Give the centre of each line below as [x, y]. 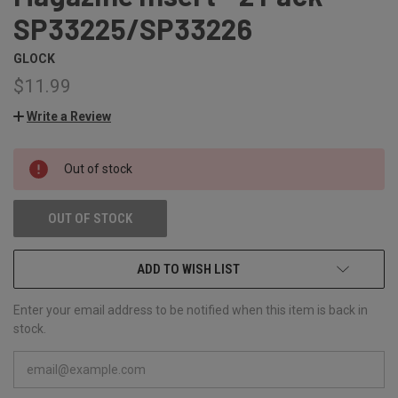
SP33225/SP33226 [133, 28]
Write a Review [69, 116]
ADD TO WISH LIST [188, 269]
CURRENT [39, 159]
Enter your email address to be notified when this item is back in [191, 310]
